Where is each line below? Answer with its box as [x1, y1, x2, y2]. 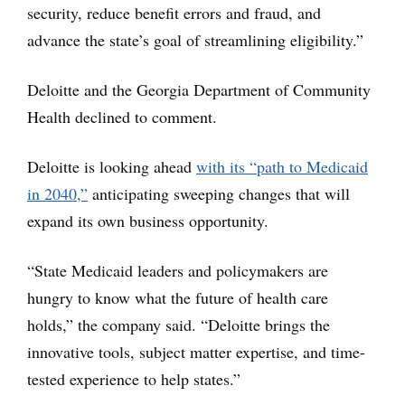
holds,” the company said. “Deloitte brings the [27, 314, 330, 335]
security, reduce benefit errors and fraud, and [27, 2, 321, 24]
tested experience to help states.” [27, 368, 240, 390]
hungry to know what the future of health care [27, 287, 328, 308]
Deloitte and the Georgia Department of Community [27, 79, 371, 100]
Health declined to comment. [27, 106, 217, 127]
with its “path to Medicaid [196, 155, 368, 177]
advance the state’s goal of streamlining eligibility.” [27, 29, 363, 51]
